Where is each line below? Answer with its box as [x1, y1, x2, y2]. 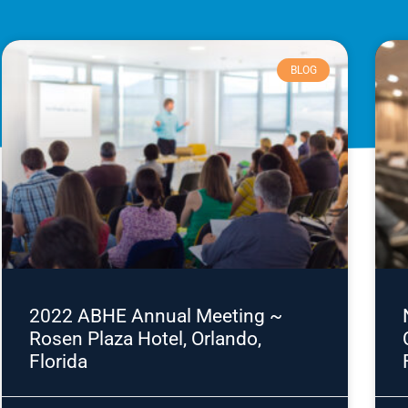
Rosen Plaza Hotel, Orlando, [29, 327, 261, 350]
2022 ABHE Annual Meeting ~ [29, 304, 282, 327]
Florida [29, 350, 87, 372]
